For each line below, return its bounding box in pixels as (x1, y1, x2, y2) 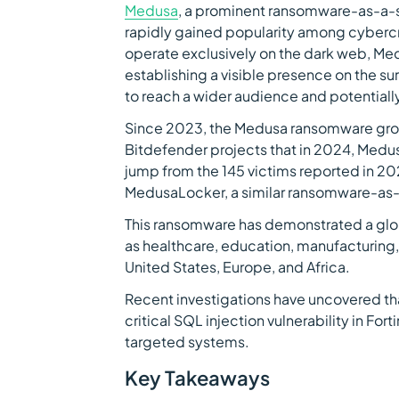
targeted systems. (125, 332, 249, 351)
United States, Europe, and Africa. (125, 257, 350, 276)
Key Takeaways (125, 365, 270, 390)
